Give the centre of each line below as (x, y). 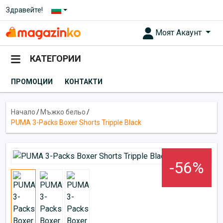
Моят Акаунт (180, 33)
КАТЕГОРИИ (56, 59)
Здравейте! (24, 10)
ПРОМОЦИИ (32, 81)
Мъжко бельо (63, 112)
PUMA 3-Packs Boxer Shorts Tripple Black (76, 122)
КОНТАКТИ (84, 81)
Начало (23, 112)
